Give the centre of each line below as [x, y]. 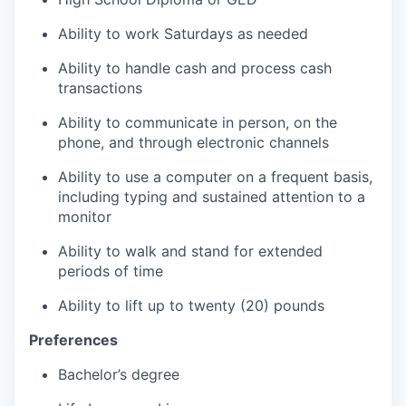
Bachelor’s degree [119, 374]
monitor [85, 217]
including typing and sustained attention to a [212, 197]
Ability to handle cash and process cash [195, 68]
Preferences [73, 340]
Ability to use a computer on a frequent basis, [215, 177]
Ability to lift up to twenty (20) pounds [191, 305]
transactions [100, 88]
